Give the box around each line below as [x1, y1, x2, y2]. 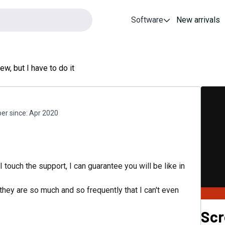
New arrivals [176, 15, 220, 25]
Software [131, 15, 164, 25]
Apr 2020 [29, 109, 58, 117]
